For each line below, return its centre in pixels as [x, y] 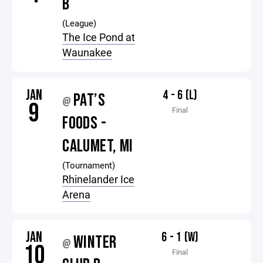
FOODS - [84, 123]
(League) [80, 23]
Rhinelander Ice [99, 179]
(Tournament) [89, 165]
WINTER [95, 242]
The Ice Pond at [99, 37]
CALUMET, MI [98, 146]
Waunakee [87, 52]
